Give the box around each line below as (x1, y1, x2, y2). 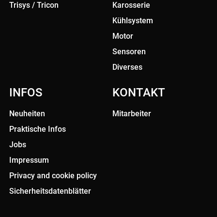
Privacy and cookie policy (9, 171, 97, 181)
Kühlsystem (112, 16, 153, 26)
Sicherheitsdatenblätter (9, 186, 91, 196)
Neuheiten (9, 109, 45, 119)
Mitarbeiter (112, 109, 151, 119)
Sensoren (112, 47, 146, 57)
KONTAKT (112, 86, 165, 100)
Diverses (112, 62, 142, 72)
